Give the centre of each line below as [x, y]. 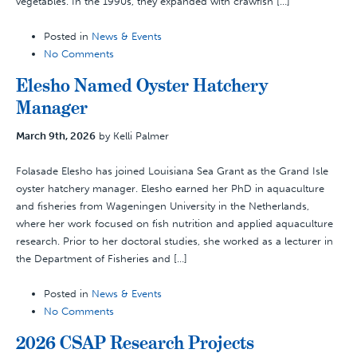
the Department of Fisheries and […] [102, 259]
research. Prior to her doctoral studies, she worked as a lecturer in [175, 241]
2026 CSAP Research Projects [135, 343]
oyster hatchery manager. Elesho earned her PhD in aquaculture [170, 188]
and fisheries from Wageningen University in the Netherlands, [163, 206]
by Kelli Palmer [132, 136]
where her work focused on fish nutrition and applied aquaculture [175, 224]
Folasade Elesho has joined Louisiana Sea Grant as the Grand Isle [172, 171]
